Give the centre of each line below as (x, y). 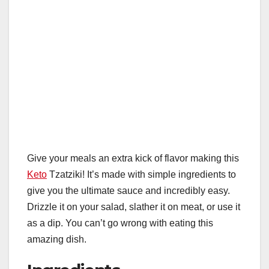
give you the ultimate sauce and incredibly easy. (128, 191)
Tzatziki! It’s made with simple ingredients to (141, 175)
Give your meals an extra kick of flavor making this (133, 159)
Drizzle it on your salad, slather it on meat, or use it (134, 207)
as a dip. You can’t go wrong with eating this (120, 223)
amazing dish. (57, 240)
